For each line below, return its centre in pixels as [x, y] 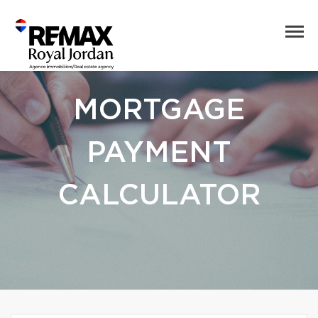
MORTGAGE [159, 111]
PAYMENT [159, 153]
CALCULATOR [159, 196]
